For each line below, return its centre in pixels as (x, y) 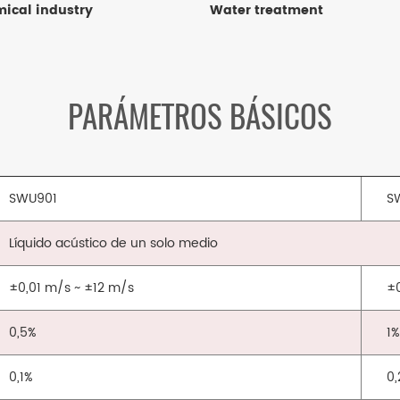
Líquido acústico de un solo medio (114, 244)
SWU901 (33, 199)
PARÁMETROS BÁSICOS (200, 117)
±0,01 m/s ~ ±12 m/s (72, 288)
